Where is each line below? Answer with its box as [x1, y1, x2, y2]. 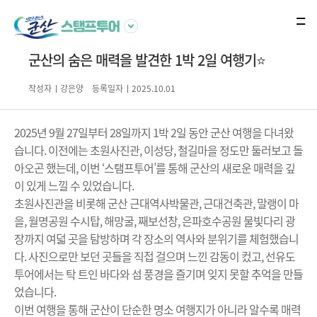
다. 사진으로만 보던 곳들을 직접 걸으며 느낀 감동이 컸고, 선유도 [14, 248, 295, 265]
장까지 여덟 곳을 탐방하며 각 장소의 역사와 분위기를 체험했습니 [14, 230, 299, 247]
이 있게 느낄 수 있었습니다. [14, 177, 134, 194]
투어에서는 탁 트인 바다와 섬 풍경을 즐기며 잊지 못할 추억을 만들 [14, 265, 303, 282]
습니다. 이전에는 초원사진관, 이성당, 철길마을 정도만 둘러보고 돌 [14, 142, 303, 158]
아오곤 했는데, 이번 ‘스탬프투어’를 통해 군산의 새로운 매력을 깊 [14, 159, 295, 176]
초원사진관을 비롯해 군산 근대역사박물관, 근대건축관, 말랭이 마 [14, 195, 299, 212]
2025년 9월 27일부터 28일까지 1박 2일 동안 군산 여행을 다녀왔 [14, 124, 294, 141]
